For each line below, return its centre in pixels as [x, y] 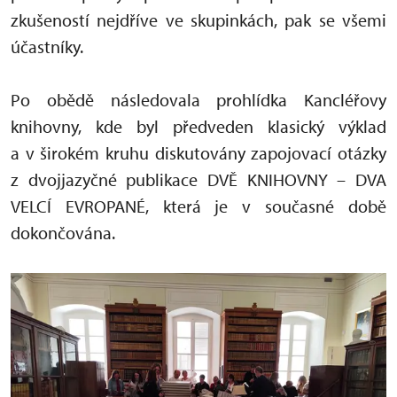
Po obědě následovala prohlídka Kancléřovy [198, 99]
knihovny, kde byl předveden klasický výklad [198, 126]
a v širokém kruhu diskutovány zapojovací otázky [198, 152]
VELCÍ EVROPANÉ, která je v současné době [198, 206]
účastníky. [47, 46]
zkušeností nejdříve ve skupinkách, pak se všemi [198, 19]
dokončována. [63, 232]
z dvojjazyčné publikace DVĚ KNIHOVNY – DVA [198, 179]
